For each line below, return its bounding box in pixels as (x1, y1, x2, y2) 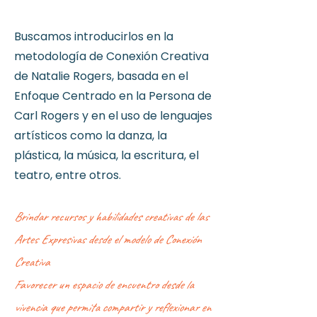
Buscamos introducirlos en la (14, 28, 173, 45)
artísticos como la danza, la (14, 127, 167, 144)
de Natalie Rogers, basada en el (14, 68, 188, 84)
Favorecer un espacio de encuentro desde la (14, 277, 193, 292)
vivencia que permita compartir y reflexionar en (14, 299, 211, 315)
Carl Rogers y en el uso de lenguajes (14, 108, 212, 124)
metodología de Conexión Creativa (14, 48, 209, 64)
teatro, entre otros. (14, 167, 121, 183)
